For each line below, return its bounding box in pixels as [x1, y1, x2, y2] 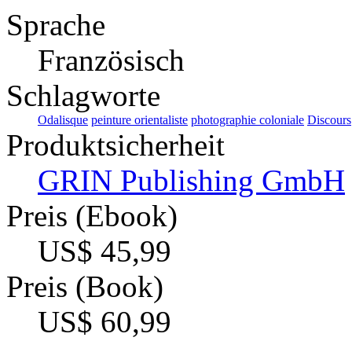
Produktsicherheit [6, 128, 225, 163]
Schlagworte [6, 79, 160, 113]
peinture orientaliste [91, 113, 188, 127]
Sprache [6, 8, 105, 42]
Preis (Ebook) [6, 199, 178, 233]
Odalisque [38, 113, 88, 127]
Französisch [38, 43, 185, 78]
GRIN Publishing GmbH [38, 163, 345, 198]
